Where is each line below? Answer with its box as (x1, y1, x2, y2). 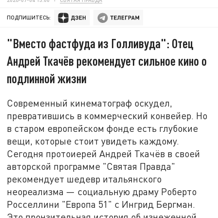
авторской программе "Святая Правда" (7, 160, 176, 172)
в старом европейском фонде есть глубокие (7, 122, 199, 134)
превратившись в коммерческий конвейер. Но (7, 109, 208, 121)
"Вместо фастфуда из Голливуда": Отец (7, 36, 194, 51)
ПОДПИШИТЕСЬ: (7, 14, 51, 21)
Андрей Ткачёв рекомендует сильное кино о (7, 53, 207, 69)
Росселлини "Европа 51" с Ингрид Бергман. (7, 198, 196, 210)
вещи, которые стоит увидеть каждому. (7, 135, 180, 146)
